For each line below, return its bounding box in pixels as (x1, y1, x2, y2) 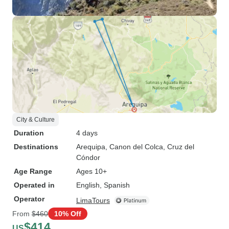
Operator (14, 195, 44, 203)
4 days (76, 129, 98, 137)
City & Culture (16, 116, 55, 123)
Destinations (14, 143, 58, 151)
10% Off (54, 209, 81, 218)
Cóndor (76, 153, 100, 162)
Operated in (14, 181, 55, 189)
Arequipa (76, 143, 105, 151)
